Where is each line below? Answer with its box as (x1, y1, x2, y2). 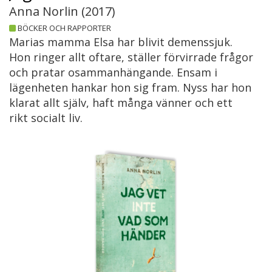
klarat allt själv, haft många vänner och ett (9, 95, 233, 110)
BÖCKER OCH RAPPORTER (18, 22, 111, 34)
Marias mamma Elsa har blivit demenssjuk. (9, 35, 233, 50)
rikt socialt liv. (9, 110, 83, 126)
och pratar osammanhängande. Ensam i (9, 65, 217, 80)
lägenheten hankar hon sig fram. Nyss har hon (9, 80, 251, 95)
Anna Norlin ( (9, 3, 85, 20)
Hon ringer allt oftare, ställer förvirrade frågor (9, 50, 253, 65)
